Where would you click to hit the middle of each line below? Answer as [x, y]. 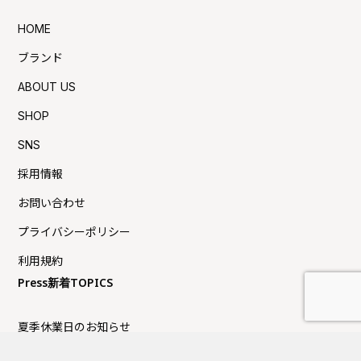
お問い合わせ [52, 203]
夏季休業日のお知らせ [75, 327]
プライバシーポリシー [75, 232]
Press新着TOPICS [66, 286]
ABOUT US [47, 87]
